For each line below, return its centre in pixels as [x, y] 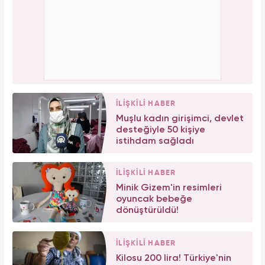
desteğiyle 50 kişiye [161, 130]
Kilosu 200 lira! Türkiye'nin [174, 258]
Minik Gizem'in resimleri [169, 188]
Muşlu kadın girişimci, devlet [180, 119]
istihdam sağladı [155, 141]
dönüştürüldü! [147, 210]
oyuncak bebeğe [154, 199]
